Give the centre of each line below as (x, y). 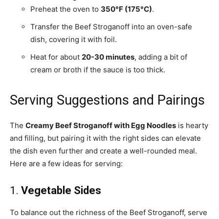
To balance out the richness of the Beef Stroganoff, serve (109, 213)
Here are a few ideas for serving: (66, 164)
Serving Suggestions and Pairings (107, 100)
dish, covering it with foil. (74, 40)
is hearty (192, 126)
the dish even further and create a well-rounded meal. (103, 151)
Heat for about (56, 57)
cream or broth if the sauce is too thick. (98, 70)
